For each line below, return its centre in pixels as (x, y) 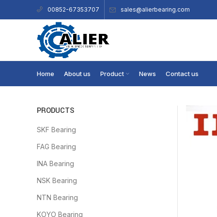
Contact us (182, 73)
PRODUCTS (55, 111)
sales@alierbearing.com (155, 9)
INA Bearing (55, 163)
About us (77, 73)
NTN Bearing (57, 197)
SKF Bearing (56, 130)
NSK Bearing (57, 180)
